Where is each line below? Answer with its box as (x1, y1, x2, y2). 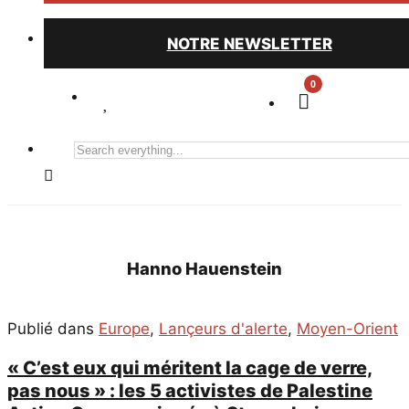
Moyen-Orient (297, 320, 398, 339)
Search (72, 139, 116, 157)
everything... (72, 164, 153, 183)
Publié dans (7, 320, 99, 339)
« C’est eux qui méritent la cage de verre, (7, 356, 372, 379)
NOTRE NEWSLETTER (166, 34, 332, 53)
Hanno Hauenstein (127, 257, 282, 278)
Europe (99, 320, 150, 339)
